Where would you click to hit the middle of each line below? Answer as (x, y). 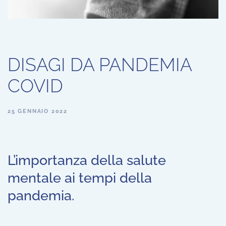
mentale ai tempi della (80, 178)
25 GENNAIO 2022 (38, 111)
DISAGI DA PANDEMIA (100, 65)
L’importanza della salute (87, 160)
